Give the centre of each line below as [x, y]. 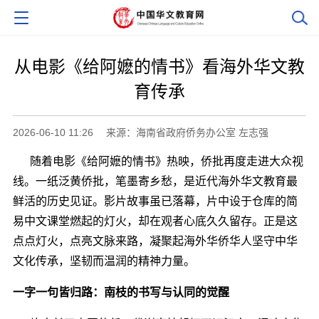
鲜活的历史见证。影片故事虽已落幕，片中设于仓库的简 [155, 201]
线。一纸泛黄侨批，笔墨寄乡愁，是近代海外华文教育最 [155, 181]
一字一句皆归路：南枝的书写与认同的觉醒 [121, 292]
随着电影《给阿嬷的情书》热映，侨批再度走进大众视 [158, 161]
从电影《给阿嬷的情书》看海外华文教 [159, 66]
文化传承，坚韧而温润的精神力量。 [104, 261]
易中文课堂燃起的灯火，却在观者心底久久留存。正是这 [155, 221]
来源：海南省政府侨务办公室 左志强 [187, 132]
